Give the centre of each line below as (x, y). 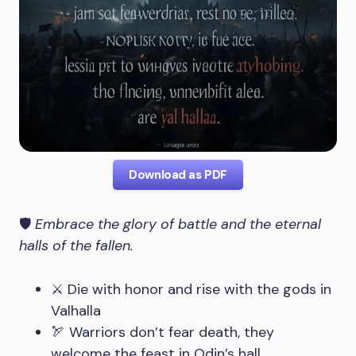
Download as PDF (178, 175)
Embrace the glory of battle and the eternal (178, 224)
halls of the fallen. (76, 246)
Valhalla (76, 311)
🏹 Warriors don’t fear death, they (163, 332)
